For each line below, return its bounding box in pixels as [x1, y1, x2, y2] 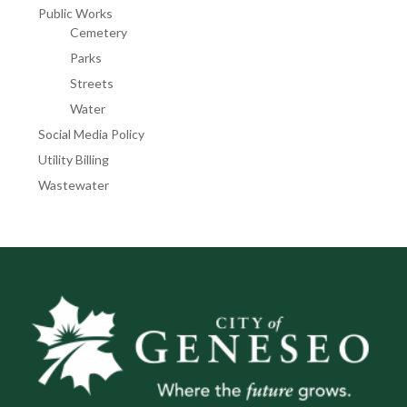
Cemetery [70, 25, 127, 40]
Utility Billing [38, 152, 109, 167]
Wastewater [38, 177, 109, 193]
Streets [70, 75, 114, 91]
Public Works [38, 5, 113, 21]
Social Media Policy [38, 126, 144, 142]
